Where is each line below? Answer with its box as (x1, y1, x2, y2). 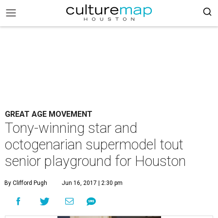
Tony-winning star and (5, 120, 137, 136)
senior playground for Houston (5, 153, 186, 169)
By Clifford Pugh (4, 180, 47, 186)
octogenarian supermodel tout (5, 136, 183, 153)
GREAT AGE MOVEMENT (5, 109, 92, 119)
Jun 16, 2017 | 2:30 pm (62, 180, 123, 186)
